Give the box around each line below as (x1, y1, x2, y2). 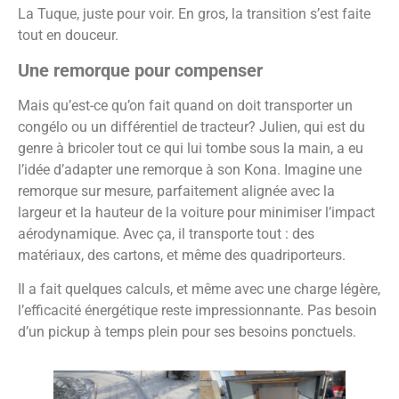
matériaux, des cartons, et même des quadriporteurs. (18, 246, 346, 264)
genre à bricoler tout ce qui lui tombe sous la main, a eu (18, 139, 363, 157)
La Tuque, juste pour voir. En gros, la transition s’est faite (18, 5, 370, 23)
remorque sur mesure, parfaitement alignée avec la (18, 182, 335, 199)
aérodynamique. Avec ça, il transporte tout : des (18, 224, 314, 242)
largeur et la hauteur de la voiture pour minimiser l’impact (18, 203, 375, 221)
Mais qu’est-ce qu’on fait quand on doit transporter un (18, 96, 353, 114)
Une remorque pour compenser (18, 59, 263, 81)
